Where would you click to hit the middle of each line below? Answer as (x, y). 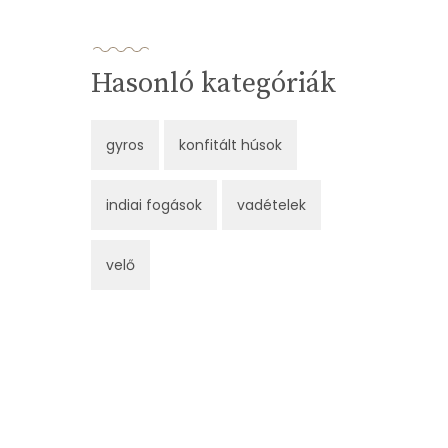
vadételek (271, 205)
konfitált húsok (230, 145)
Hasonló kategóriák (213, 84)
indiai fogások (154, 205)
